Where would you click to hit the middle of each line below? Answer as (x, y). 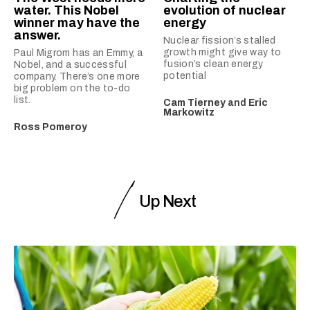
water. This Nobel (66, 10)
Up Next (167, 201)
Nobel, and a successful (71, 64)
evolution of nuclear (225, 10)
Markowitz (189, 112)
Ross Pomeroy (51, 127)
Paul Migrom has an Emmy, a (79, 53)
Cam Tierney (194, 102)
